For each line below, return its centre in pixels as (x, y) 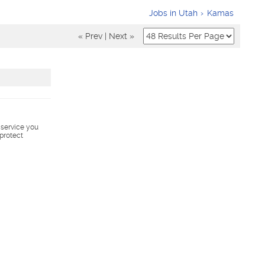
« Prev (90, 36)
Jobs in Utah (173, 13)
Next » (122, 36)
